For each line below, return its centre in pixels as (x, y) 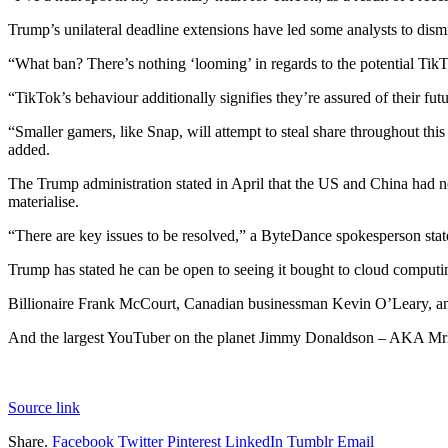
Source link (44, 407)
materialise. (43, 201)
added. (29, 149)
